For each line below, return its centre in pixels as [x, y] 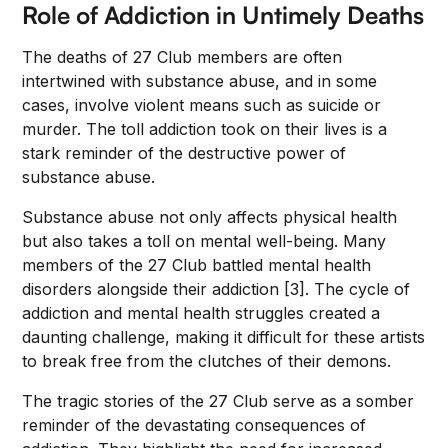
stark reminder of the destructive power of [184, 153]
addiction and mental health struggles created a [201, 313]
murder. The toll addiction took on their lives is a [205, 129]
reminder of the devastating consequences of [194, 425]
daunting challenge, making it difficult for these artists [224, 337]
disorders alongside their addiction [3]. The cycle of [216, 289]
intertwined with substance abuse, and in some [200, 81]
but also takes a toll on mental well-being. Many [204, 241]
